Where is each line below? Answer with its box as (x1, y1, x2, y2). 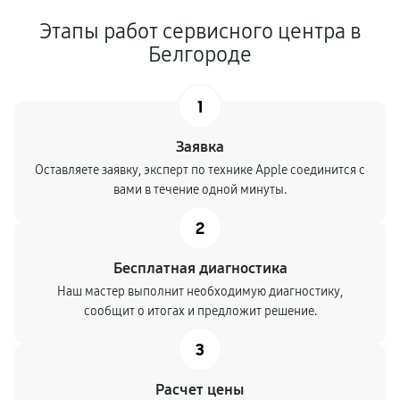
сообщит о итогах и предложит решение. (83, 304, 317, 319)
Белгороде (148, 42, 252, 67)
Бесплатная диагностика (112, 259, 287, 278)
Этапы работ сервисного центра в (39, 19, 361, 44)
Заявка (176, 137, 224, 156)
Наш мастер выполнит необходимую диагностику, (57, 284, 343, 299)
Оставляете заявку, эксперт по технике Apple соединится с (35, 162, 365, 178)
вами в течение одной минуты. (113, 182, 287, 197)
